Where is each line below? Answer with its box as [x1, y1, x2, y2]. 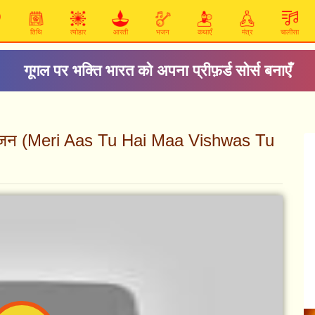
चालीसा [281, 28, 299, 36]
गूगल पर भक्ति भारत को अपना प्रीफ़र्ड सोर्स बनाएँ [23, 62, 292, 79]
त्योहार [70, 28, 86, 36]
